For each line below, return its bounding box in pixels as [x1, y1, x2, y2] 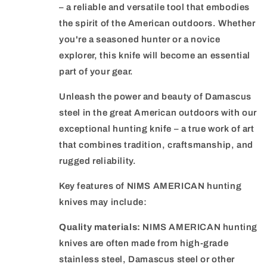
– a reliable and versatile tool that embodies [59, 2, 250, 13]
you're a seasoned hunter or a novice [59, 35, 221, 45]
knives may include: [59, 197, 147, 207]
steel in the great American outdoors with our [59, 108, 257, 118]
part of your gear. [59, 67, 133, 77]
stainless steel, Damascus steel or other [59, 254, 235, 265]
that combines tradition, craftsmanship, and [59, 140, 253, 150]
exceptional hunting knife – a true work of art [59, 124, 254, 134]
